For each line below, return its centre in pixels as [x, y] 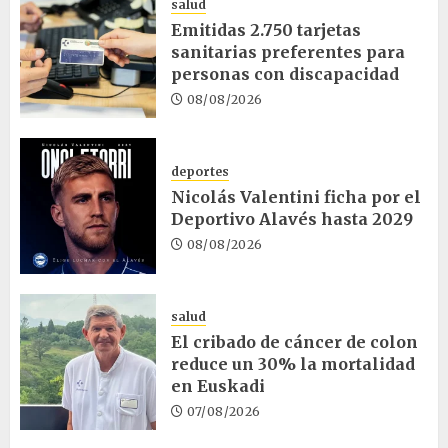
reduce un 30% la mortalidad [293, 363]
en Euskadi [218, 385]
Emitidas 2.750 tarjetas [266, 29]
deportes [200, 171]
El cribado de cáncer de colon [294, 341]
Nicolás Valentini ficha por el [296, 196]
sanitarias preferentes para [288, 51]
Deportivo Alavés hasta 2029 [292, 218]
